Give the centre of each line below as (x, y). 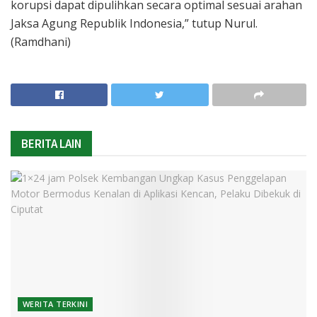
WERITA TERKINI (56, 304)
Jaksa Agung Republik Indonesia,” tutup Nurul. (134, 24)
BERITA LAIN (51, 144)
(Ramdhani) (41, 42)
